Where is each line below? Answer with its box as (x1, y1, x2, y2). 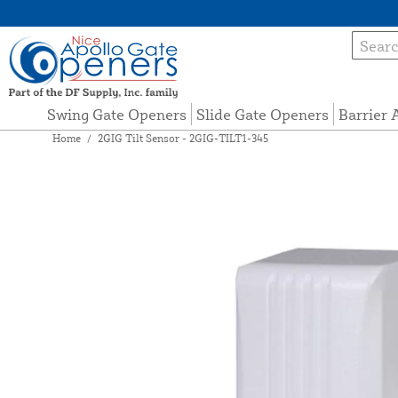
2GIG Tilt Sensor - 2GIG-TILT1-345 (97, 131, 268, 146)
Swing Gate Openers (46, 105, 187, 124)
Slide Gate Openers (195, 105, 329, 124)
